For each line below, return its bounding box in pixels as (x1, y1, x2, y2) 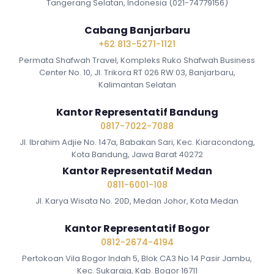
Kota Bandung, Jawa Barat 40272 (71, 148, 203, 160)
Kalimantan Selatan (98, 78, 176, 91)
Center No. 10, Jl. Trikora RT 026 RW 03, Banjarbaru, (39, 66, 235, 78)
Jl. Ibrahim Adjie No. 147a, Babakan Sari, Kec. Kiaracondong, (19, 136, 255, 148)
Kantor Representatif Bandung (56, 105, 218, 119)
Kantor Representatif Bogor (64, 221, 210, 235)
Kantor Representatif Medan (62, 163, 212, 178)
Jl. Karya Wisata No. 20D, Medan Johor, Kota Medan (35, 194, 239, 207)
